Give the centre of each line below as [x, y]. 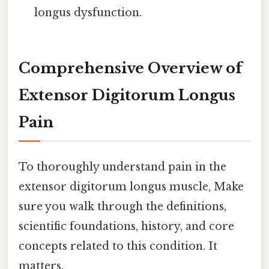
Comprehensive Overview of [130, 68]
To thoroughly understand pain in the [122, 167]
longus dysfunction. [88, 13]
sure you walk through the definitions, [122, 207]
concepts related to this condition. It [118, 246]
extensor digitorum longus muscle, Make [131, 187]
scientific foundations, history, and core [126, 227]
